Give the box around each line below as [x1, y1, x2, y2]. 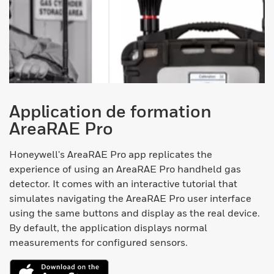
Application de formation [9, 101, 212, 122]
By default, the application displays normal [9, 221, 207, 234]
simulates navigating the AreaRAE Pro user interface [9, 192, 251, 205]
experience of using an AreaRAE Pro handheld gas [9, 163, 241, 176]
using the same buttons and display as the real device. [9, 207, 260, 220]
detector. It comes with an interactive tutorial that [9, 177, 237, 190]
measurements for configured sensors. [9, 236, 188, 249]
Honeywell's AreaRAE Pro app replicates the [9, 148, 212, 161]
